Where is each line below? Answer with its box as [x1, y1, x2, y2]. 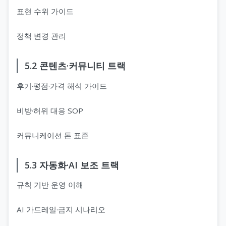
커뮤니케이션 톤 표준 [17, 130, 89, 140]
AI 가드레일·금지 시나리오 [17, 204, 105, 215]
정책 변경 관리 [17, 30, 66, 41]
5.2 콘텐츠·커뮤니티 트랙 [24, 59, 126, 72]
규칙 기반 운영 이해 [17, 180, 83, 190]
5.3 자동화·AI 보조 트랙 [24, 158, 119, 171]
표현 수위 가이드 [17, 6, 74, 16]
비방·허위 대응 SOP [17, 105, 83, 116]
